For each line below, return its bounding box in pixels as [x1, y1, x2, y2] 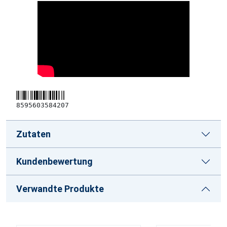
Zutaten [16, 129, 51, 139]
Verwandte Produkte [16, 183, 104, 194]
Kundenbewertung [16, 156, 93, 167]
